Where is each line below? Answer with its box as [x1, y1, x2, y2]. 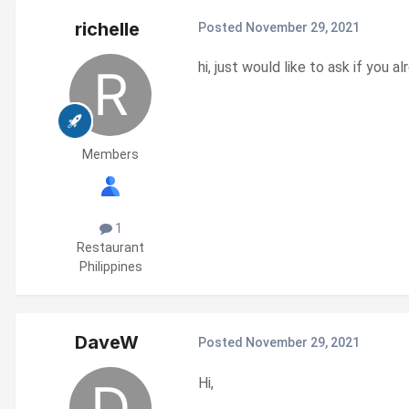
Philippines [79, 258, 142, 274]
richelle [74, 17, 140, 40]
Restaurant [77, 239, 144, 255]
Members [82, 146, 139, 162]
